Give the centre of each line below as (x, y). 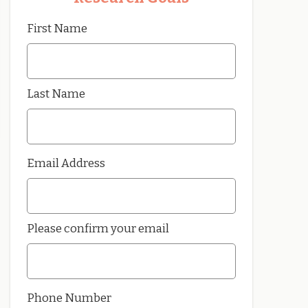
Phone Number (69, 298)
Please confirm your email (98, 228)
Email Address (66, 163)
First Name (57, 28)
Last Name (56, 93)
